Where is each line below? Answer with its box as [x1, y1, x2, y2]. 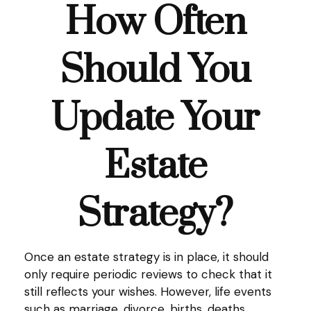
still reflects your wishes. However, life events [24, 284, 271, 299]
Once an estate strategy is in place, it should [24, 249, 269, 264]
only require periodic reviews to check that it [24, 267, 272, 282]
